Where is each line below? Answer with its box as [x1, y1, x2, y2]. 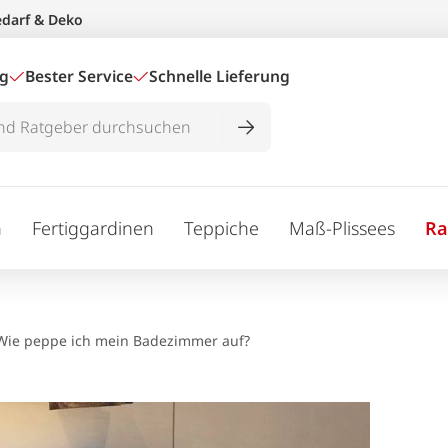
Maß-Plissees [289, 215, 395, 240]
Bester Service [25, 65, 133, 87]
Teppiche [184, 215, 259, 240]
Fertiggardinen [32, 215, 154, 240]
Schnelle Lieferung [149, 65, 290, 87]
